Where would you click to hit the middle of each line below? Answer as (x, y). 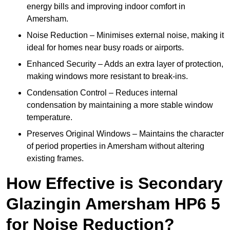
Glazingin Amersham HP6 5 (113, 204)
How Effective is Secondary (114, 184)
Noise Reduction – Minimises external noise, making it (125, 35)
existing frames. (55, 159)
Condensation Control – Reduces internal (102, 93)
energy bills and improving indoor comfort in (106, 7)
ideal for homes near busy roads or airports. (105, 48)
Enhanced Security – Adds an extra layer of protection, (125, 64)
